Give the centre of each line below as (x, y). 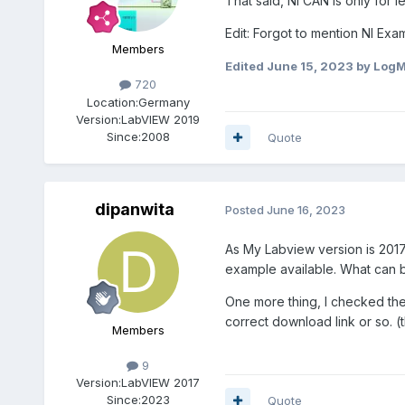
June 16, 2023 (306, 210)
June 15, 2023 (310, 66)
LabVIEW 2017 (161, 382)
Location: (112, 102)
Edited (245, 66)
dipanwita (134, 209)
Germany (164, 102)
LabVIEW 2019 (161, 119)
